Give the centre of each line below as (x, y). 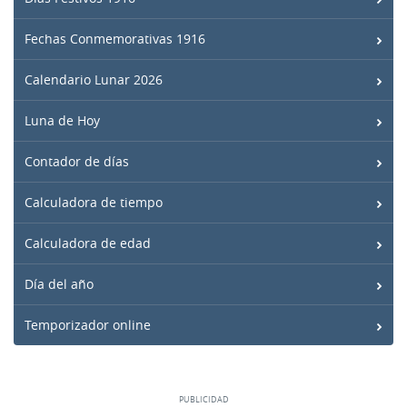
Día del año (59, 284)
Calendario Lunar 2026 (94, 80)
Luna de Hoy (62, 121)
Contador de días (77, 162)
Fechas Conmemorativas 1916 (115, 39)
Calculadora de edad (88, 243)
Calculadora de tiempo (94, 203)
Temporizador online (88, 325)
